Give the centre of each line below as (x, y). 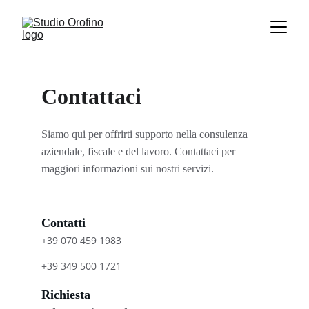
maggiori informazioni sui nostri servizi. (128, 169)
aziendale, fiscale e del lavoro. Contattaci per (140, 151)
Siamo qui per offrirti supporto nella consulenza (146, 134)
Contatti (63, 223)
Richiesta (66, 295)
